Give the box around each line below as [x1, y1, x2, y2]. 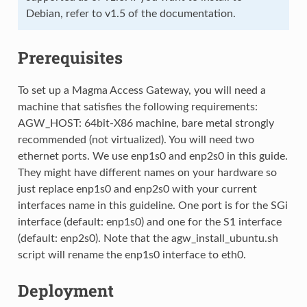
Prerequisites [17, 46, 123, 69]
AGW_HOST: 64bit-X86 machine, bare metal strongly [17, 117, 274, 129]
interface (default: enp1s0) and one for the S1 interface [17, 216, 282, 228]
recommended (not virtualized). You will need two [17, 134, 254, 145]
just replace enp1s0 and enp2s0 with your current [17, 183, 257, 195]
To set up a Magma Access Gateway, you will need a [17, 84, 266, 96]
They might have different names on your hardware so [17, 167, 277, 178]
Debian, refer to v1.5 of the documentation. [25, 8, 236, 19]
